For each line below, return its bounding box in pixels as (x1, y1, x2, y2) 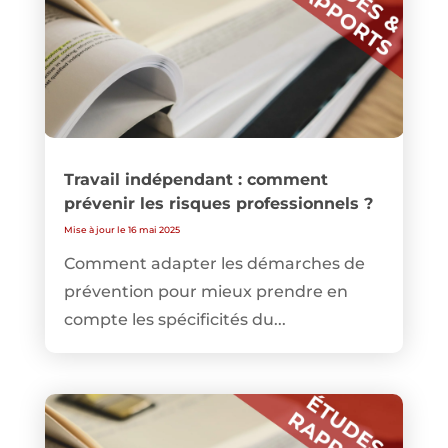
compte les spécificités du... (63, 309, 286, 329)
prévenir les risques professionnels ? (63, 193, 373, 213)
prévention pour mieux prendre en (63, 281, 348, 301)
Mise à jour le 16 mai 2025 (63, 223, 180, 235)
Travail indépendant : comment (63, 169, 328, 189)
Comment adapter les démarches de (63, 253, 365, 273)
